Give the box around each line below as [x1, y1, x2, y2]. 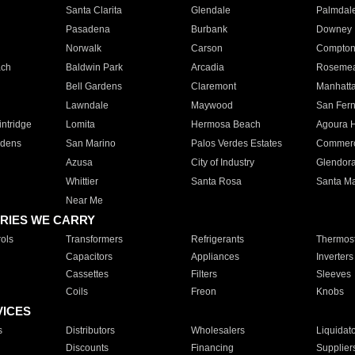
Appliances [190, 251, 239, 262]
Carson [190, 43, 223, 54]
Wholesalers [190, 325, 245, 336]
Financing [190, 342, 234, 353]
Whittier [65, 176, 98, 187]
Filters [190, 269, 217, 280]
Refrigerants [190, 234, 244, 245]
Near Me [65, 195, 103, 206]
